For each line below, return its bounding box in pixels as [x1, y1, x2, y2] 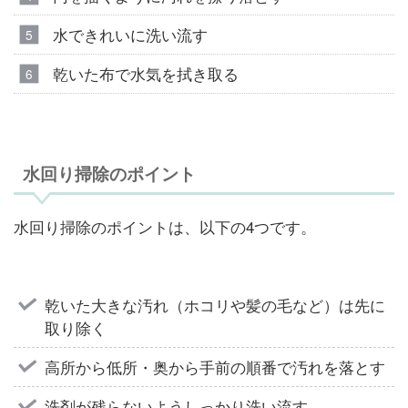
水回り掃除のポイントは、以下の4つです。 [14, 214, 316, 238]
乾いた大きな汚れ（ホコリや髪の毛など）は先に [45, 293, 385, 317]
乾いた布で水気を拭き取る [52, 62, 239, 86]
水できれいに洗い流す [52, 23, 208, 46]
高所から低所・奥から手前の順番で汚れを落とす [45, 355, 385, 379]
